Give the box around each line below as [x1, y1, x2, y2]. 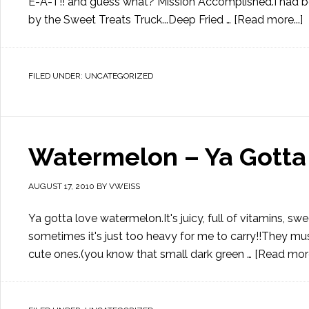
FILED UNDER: [28, 71, 85, 81]
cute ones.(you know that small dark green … [28, 248, 255, 261]
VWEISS [109, 181, 140, 191]
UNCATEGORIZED [85, 71, 153, 81]
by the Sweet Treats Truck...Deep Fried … [28, 13, 234, 26]
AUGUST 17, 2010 [28, 181, 94, 191]
